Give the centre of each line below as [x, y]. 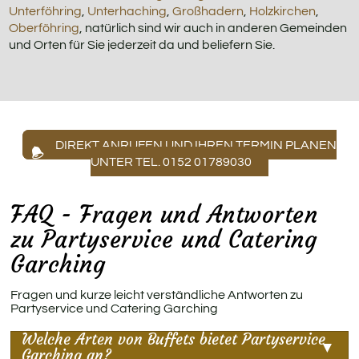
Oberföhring [44, 28]
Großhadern [208, 11]
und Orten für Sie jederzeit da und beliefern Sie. [142, 44]
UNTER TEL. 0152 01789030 [171, 161]
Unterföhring [46, 11]
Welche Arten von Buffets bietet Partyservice [174, 339]
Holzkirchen [283, 11]
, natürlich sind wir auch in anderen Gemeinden [214, 28]
